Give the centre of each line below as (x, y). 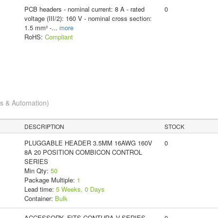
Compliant (59, 36)
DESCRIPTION (45, 126)
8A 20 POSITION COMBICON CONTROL (83, 152)
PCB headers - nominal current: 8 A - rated (84, 9)
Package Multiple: (50, 180)
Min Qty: (37, 170)
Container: (39, 198)
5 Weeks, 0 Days (80, 189)
